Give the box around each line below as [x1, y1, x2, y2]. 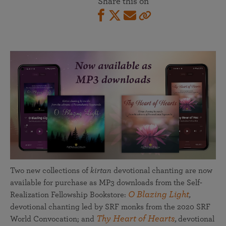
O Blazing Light [128, 190, 189, 200]
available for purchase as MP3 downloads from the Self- [10, 179, 202, 187]
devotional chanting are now [111, 166, 212, 175]
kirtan [90, 166, 111, 175]
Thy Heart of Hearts [96, 214, 175, 224]
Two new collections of [10, 166, 90, 175]
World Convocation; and [10, 215, 96, 223]
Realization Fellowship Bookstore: [10, 191, 128, 199]
